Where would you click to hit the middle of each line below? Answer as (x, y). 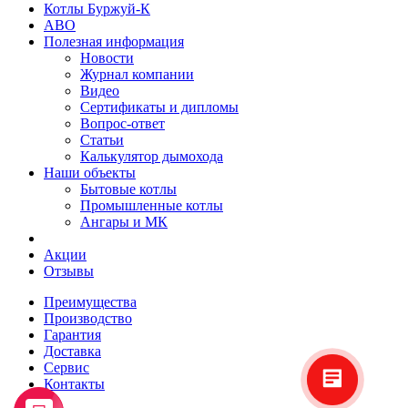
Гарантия (72, 335)
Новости (107, 58)
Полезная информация (114, 42)
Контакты (74, 384)
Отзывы (69, 271)
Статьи (102, 140)
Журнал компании (137, 75)
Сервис (66, 368)
